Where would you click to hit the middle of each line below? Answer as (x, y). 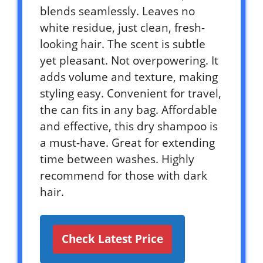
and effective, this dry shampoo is (129, 126)
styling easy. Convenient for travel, (131, 93)
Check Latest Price (112, 239)
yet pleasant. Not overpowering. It (129, 60)
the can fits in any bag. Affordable (129, 109)
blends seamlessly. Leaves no (117, 11)
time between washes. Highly (117, 159)
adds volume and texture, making (129, 77)
